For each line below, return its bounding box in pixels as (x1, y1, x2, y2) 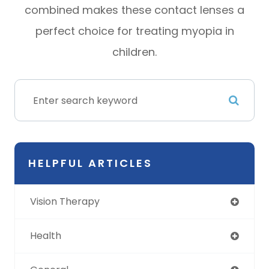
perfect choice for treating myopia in (35, 23, 234, 39)
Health (30, 229, 61, 243)
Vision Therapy (30, 195, 100, 209)
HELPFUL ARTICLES (28, 156, 153, 171)
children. (112, 44, 157, 60)
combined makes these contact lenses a (25, 2, 244, 18)
